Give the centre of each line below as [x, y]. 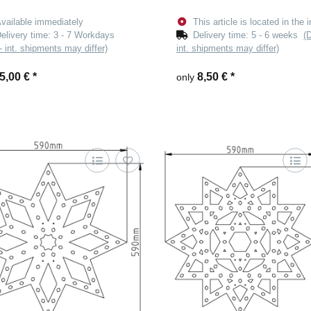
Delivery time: [222, 35]
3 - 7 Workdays [84, 35]
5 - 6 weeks [278, 35]
